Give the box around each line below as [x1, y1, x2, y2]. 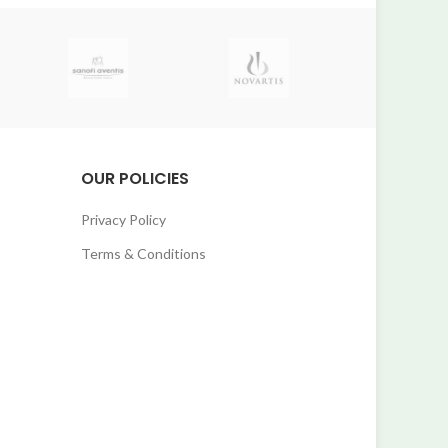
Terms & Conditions [81, 245, 206, 262]
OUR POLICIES [81, 167, 189, 190]
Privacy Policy [81, 211, 166, 228]
